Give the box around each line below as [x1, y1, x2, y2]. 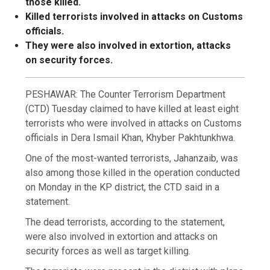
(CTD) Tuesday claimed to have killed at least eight [25, 103, 239, 115]
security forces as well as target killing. [25, 245, 191, 257]
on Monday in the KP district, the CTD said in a [25, 181, 220, 193]
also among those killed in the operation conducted [25, 167, 240, 179]
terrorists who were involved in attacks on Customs [25, 118, 242, 130]
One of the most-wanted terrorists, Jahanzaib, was [25, 152, 239, 165]
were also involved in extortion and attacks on [25, 231, 218, 243]
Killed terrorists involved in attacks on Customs [25, 11, 243, 23]
